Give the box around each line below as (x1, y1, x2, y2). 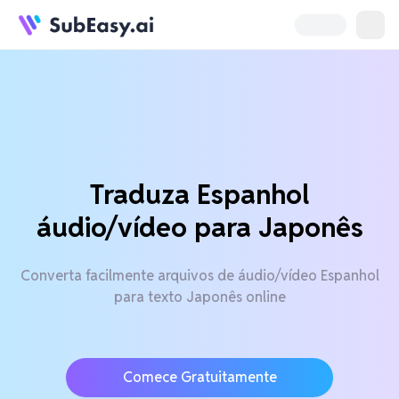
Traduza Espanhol (90, 177, 309, 212)
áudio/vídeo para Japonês (36, 210, 363, 245)
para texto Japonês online (113, 288, 286, 306)
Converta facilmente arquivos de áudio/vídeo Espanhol (20, 266, 379, 285)
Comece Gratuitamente (122, 368, 277, 387)
